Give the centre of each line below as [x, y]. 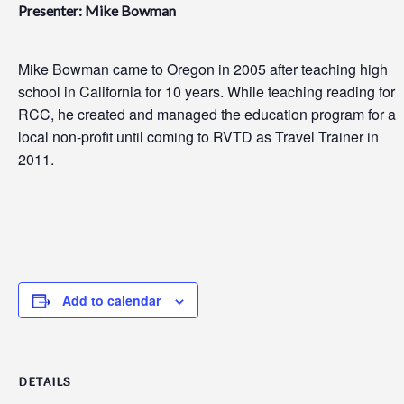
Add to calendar [111, 300]
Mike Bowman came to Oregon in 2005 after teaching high [203, 69]
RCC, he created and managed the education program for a [207, 114]
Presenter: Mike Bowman [97, 10]
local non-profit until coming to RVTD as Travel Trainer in [198, 137]
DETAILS [45, 383]
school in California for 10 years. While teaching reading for [207, 92]
